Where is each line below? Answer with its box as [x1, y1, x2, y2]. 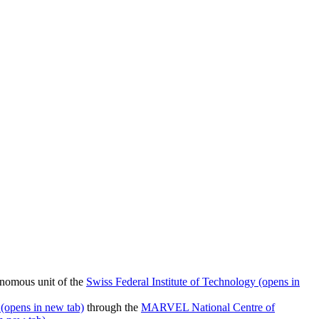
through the [84, 301, 141, 314]
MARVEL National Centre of [141, 301, 275, 314]
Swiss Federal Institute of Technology [86, 276, 256, 288]
